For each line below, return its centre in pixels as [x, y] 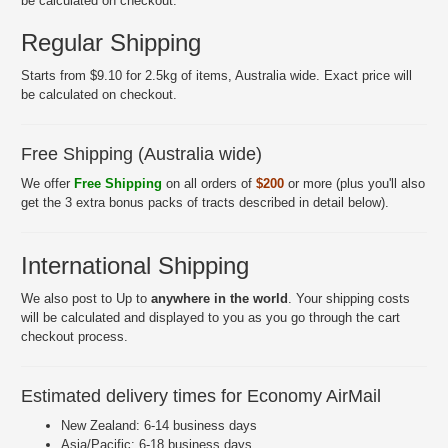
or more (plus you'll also [354, 183]
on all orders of [209, 183]
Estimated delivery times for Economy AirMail [201, 396]
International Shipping [135, 265]
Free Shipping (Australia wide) [141, 154]
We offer [47, 183]
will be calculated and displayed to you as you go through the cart [210, 317]
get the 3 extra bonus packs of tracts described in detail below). [205, 202]
